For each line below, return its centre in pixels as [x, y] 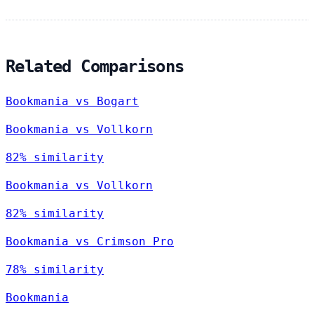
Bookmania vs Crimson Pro [90, 241]
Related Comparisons [95, 66]
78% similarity [55, 269]
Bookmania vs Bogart [72, 101]
